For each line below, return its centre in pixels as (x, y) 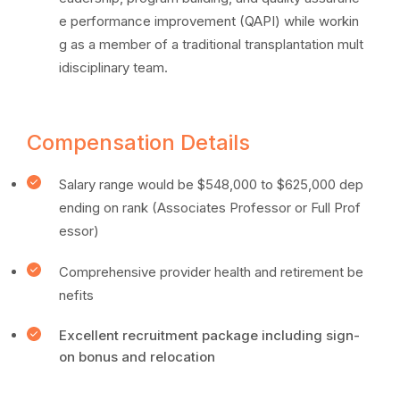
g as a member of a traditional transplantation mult (211, 44)
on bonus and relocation (137, 357)
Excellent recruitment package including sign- (209, 335)
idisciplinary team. (113, 67)
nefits (76, 295)
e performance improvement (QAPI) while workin (209, 21)
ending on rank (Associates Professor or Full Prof (210, 208)
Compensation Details (138, 142)
